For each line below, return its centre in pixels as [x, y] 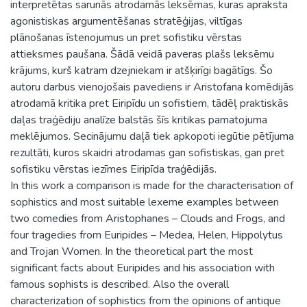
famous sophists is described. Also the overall [120, 284]
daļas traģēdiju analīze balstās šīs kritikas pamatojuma [139, 120]
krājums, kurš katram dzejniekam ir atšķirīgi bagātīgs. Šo [142, 70]
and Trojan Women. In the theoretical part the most [132, 251]
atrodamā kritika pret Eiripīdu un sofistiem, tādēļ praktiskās [149, 103]
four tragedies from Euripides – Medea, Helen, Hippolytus [147, 235]
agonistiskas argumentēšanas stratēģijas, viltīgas [126, 21]
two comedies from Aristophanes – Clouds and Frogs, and [148, 218]
